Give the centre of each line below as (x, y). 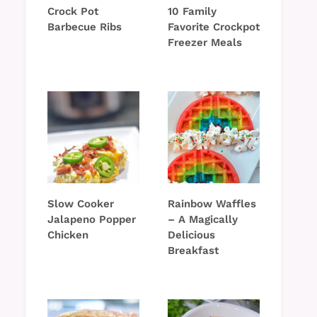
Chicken (68, 235)
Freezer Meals (205, 43)
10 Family (192, 12)
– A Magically (203, 220)
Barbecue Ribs (85, 27)
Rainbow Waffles (212, 204)
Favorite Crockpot (214, 27)
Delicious (191, 235)
